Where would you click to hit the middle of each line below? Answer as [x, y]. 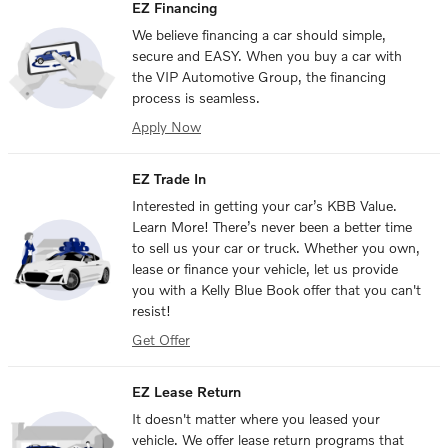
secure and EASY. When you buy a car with [267, 56]
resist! [151, 311]
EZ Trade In [169, 179]
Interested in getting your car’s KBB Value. [264, 206]
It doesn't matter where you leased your [256, 419]
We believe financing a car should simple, [259, 35]
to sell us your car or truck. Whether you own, [276, 248]
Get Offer [161, 340]
